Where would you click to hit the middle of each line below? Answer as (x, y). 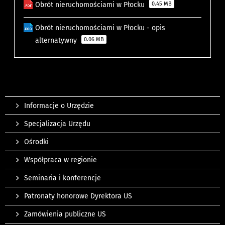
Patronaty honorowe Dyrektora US (78, 196)
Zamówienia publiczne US (65, 214)
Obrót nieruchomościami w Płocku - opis (100, 28)
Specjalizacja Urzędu (57, 124)
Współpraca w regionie (61, 160)
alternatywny (57, 41)
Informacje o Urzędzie (59, 106)
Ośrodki (36, 142)
